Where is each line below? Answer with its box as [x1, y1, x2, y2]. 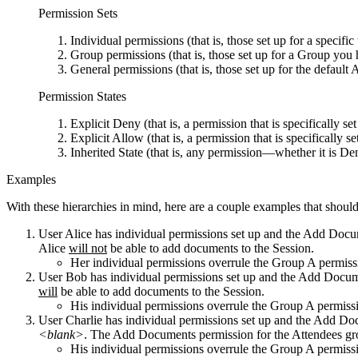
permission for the [199, 327, 292, 341]
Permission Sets [38, 6, 117, 20]
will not [69, 241, 107, 255]
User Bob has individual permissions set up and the [38, 269, 298, 284]
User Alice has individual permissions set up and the [38, 226, 303, 241]
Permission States [38, 89, 126, 103]
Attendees [292, 327, 345, 341]
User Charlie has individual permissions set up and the [38, 312, 313, 327]
